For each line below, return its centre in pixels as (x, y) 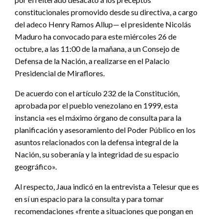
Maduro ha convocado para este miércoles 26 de (96, 36)
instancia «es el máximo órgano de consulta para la (98, 117)
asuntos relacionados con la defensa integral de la (97, 142)
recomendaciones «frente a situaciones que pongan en (104, 211)
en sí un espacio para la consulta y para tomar (89, 198)
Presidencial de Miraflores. (60, 73)
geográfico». (36, 166)
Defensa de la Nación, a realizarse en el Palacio (92, 61)
